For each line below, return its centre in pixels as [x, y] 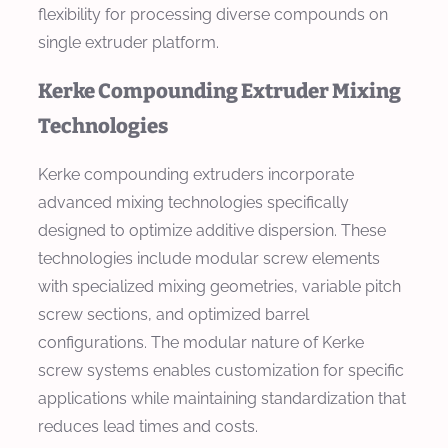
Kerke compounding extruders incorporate [196, 174]
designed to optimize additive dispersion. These [212, 230]
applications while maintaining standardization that [222, 398]
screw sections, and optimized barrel [173, 314]
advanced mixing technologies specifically [193, 202]
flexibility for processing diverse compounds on [213, 14]
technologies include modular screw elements [209, 258]
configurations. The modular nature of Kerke [201, 342]
